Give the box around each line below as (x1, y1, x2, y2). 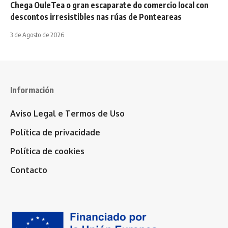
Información (10, 84, 54, 95)
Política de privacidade (10, 127, 100, 137)
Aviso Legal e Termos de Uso (10, 108, 125, 119)
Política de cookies (10, 146, 84, 156)
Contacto (10, 164, 47, 175)
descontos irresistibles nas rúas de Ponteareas (10, 11, 182, 22)
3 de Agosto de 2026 (10, 30, 64, 39)
